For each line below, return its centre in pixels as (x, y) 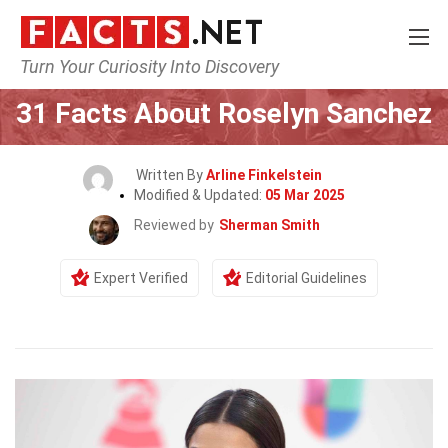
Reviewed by (174, 225)
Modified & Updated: (199, 195)
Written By (171, 175)
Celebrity (254, 76)
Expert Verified (141, 278)
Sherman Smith (269, 225)
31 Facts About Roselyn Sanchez (224, 113)
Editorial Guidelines (306, 278)
